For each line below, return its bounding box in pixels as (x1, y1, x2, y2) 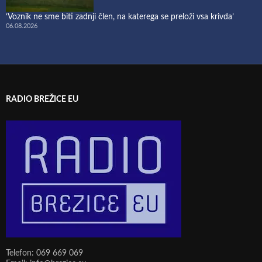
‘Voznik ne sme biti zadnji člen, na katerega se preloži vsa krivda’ (6, 12, 234, 21)
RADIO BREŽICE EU (6, 95, 78, 104)
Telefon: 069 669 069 (6, 249, 83, 257)
